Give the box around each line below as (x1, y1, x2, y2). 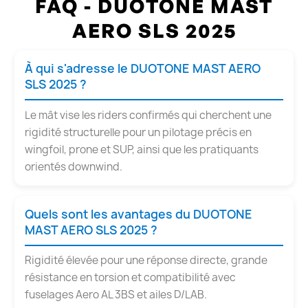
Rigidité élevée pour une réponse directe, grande (25, 253, 267, 268)
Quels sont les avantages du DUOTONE (25, 206, 252, 222)
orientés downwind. (25, 159, 122, 174)
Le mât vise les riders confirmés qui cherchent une (25, 107, 272, 122)
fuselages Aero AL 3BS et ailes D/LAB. (25, 287, 207, 302)
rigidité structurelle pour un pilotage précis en (25, 124, 252, 140)
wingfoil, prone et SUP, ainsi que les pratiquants (25, 142, 258, 157)
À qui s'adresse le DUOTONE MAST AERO (25, 60, 261, 77)
